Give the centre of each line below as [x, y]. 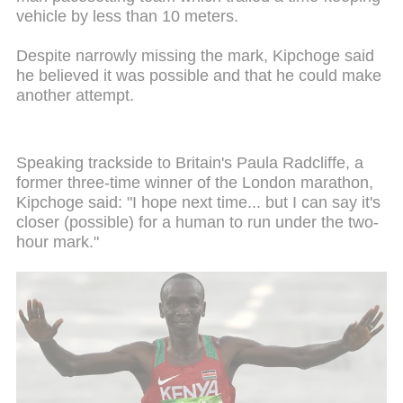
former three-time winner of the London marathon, [195, 183]
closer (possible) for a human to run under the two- [197, 223]
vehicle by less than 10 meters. [127, 17]
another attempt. [75, 95]
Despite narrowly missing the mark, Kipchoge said [195, 55]
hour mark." [58, 242]
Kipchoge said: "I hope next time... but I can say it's [198, 203]
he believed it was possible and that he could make [199, 75]
